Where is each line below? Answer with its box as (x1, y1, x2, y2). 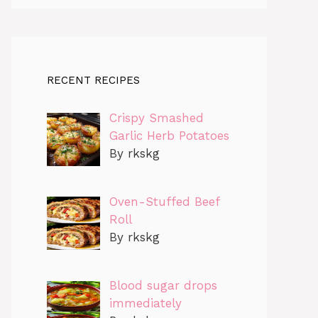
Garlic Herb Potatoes (109, 128, 229, 143)
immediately (109, 296, 182, 311)
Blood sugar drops (109, 278, 217, 293)
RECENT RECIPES (47, 73, 140, 87)
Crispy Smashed (109, 110, 204, 125)
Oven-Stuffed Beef (109, 194, 219, 209)
